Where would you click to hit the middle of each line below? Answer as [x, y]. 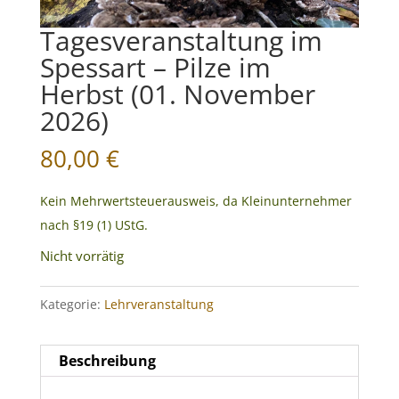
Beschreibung [107, 360]
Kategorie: [72, 304]
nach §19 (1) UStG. [94, 224]
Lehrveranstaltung [159, 304]
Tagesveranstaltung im [181, 40]
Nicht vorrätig [81, 255]
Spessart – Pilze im [155, 67]
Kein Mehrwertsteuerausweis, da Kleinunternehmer [195, 200]
